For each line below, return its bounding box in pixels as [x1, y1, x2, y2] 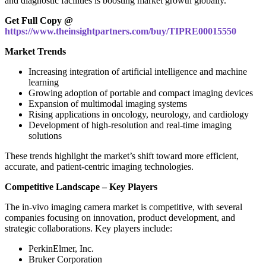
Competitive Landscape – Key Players [5, 181, 157, 192]
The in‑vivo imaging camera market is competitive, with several [5, 201, 242, 212]
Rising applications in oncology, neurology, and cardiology [28, 109, 249, 119]
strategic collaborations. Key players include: [5, 223, 172, 233]
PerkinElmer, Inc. [28, 243, 94, 254]
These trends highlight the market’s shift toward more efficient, [5, 150, 239, 161]
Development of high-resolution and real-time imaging [28, 119, 232, 130]
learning [28, 77, 59, 87]
